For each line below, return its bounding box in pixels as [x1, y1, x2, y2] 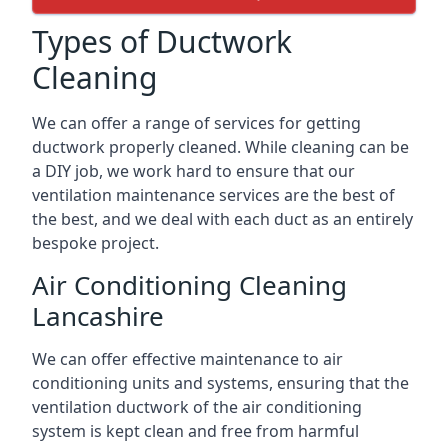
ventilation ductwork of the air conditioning [32, 395, 362, 418]
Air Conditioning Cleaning [32, 266, 347, 303]
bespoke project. [32, 231, 159, 254]
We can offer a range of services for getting [32, 111, 361, 134]
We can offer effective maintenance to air [32, 347, 343, 370]
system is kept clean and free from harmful [32, 419, 359, 442]
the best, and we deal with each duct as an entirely [32, 207, 413, 230]
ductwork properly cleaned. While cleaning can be [32, 135, 409, 158]
